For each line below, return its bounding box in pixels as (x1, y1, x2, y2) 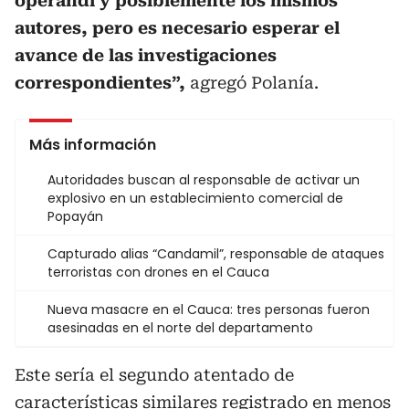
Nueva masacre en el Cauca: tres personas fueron (47, 300, 370, 319)
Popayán (47, 207, 103, 225)
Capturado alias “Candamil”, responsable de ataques (47, 245, 384, 263)
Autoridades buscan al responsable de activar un (47, 171, 360, 189)
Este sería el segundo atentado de (15, 365, 294, 384)
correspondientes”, (15, 73, 185, 92)
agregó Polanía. (185, 73, 319, 92)
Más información (29, 134, 156, 155)
